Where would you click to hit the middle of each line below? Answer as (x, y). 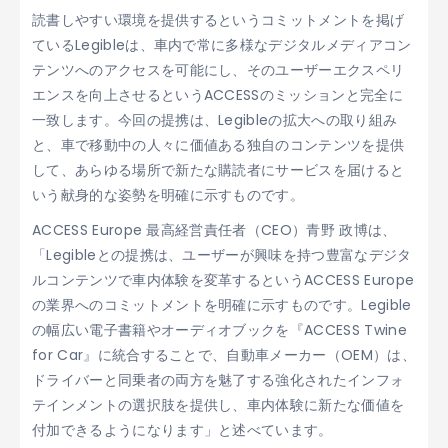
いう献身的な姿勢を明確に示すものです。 (168, 194)
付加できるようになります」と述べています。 (182, 429)
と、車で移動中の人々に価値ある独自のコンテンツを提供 (218, 144)
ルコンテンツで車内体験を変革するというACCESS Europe (223, 279)
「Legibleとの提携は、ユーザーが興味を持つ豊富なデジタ (222, 254)
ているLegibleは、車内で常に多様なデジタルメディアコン (222, 44)
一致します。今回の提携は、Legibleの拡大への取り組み (215, 119)
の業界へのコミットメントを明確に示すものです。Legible (222, 304)
